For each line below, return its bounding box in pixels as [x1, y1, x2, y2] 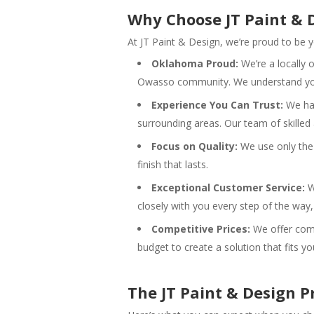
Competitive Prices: [151, 221, 250, 235]
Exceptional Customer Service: [151, 180, 305, 194]
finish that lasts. [137, 157, 208, 171]
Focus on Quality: [151, 139, 238, 153]
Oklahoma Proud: [151, 56, 238, 70]
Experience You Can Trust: [151, 97, 283, 111]
